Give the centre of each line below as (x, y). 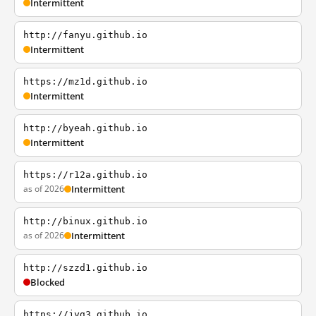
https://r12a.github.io (85, 175)
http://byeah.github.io (85, 128)
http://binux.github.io (85, 221)
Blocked (48, 282)
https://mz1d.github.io (85, 81)
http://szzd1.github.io (85, 268)
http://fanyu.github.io (85, 35)
